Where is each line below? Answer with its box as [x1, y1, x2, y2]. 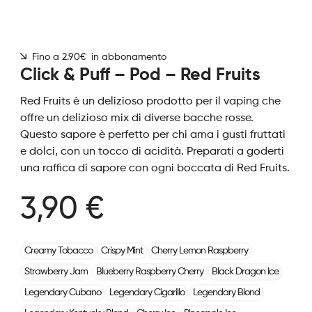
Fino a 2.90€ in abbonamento [26, 52, 166, 62]
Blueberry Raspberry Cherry [95, 267, 203, 276]
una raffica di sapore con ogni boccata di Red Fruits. [19, 163, 290, 174]
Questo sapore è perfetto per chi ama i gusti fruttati [19, 130, 286, 141]
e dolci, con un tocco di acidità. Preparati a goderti [19, 146, 284, 157]
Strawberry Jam [24, 267, 88, 276]
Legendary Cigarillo [109, 288, 185, 297]
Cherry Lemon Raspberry [150, 246, 248, 256]
